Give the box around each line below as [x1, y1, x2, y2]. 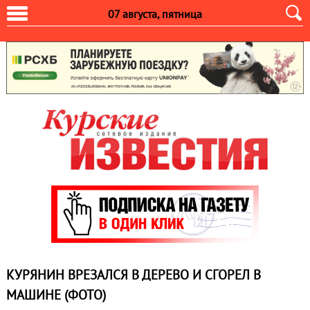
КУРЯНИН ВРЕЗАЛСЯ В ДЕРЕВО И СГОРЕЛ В [6, 266, 261, 284]
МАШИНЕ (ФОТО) [6, 286, 106, 304]
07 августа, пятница [108, 7, 202, 21]
